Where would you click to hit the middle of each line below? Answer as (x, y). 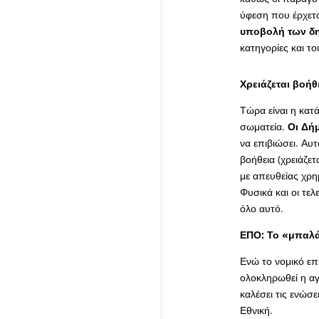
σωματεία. (263, 127)
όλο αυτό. (261, 209)
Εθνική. (256, 310)
